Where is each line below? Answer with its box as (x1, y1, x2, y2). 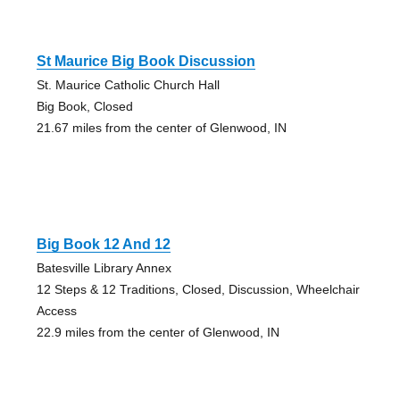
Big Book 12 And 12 (36, 236, 171, 252)
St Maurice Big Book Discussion (36, 53, 255, 69)
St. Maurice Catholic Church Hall (36, 77, 220, 92)
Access (36, 303, 77, 318)
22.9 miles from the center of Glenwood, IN (36, 324, 279, 339)
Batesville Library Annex (36, 260, 171, 275)
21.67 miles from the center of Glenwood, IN (36, 120, 287, 135)
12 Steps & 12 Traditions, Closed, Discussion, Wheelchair (36, 281, 360, 296)
